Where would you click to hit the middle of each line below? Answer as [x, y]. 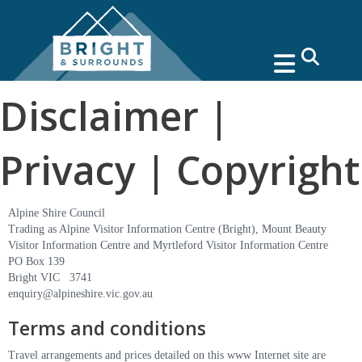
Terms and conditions [107, 328]
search [314, 55]
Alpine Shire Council [57, 213]
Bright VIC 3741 [50, 278]
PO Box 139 [36, 261]
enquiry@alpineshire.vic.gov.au [80, 294]
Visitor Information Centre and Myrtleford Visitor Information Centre [168, 245]
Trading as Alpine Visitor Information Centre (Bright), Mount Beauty [167, 229]
